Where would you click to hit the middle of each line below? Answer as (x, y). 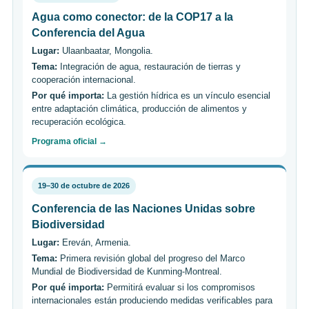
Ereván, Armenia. (95, 242)
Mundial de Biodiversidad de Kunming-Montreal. (127, 271)
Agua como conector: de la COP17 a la (132, 17)
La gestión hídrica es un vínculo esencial (187, 95)
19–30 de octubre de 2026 (84, 185)
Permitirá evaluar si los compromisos (180, 287)
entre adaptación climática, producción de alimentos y (139, 108)
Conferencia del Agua (88, 32)
